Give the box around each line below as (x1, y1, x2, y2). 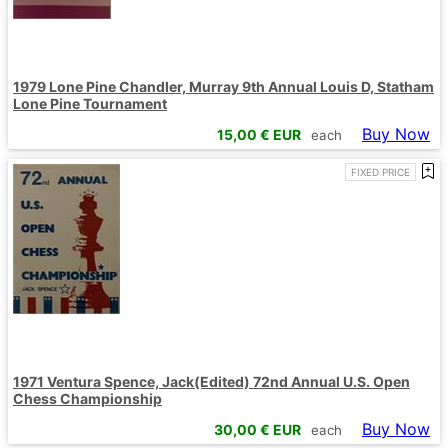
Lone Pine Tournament (13, 95, 167, 113)
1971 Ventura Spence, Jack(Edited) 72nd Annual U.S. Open (13, 372, 410, 390)
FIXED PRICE (351, 165, 410, 178)
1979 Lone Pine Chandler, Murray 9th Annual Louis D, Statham (13, 78, 434, 96)
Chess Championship (13, 389, 162, 407)
